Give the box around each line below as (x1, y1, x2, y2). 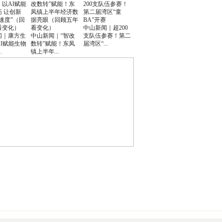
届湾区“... (83, 40, 108, 47)
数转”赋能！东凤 (31, 40, 75, 47)
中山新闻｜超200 (83, 24, 128, 31)
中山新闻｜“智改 (31, 32, 75, 39)
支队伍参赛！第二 (83, 32, 131, 39)
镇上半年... (31, 48, 59, 55)
